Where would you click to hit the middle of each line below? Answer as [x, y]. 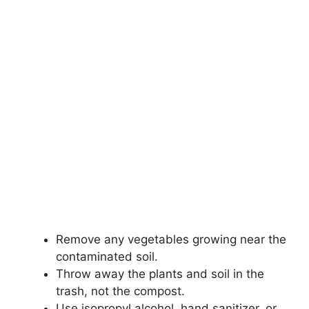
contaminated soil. [107, 257]
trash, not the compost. [120, 291]
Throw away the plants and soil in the [160, 274]
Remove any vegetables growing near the [171, 240]
